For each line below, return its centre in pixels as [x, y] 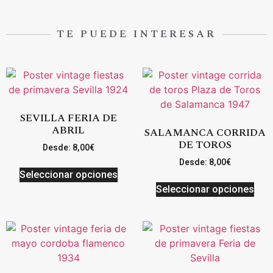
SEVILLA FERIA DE [68, 118]
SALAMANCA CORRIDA [205, 133]
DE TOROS [205, 145]
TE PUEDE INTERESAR [136, 34]
